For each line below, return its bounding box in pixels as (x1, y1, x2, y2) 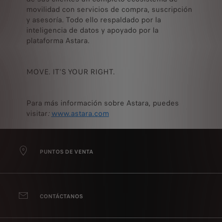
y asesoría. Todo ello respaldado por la (26, 14, 161, 25)
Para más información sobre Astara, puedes (26, 97, 179, 109)
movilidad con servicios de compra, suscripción (26, 3, 192, 15)
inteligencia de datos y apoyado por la (26, 24, 159, 36)
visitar (26, 108, 48, 119)
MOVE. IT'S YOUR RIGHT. (26, 66, 115, 77)
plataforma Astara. (26, 35, 90, 46)
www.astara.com (51, 108, 109, 119)
